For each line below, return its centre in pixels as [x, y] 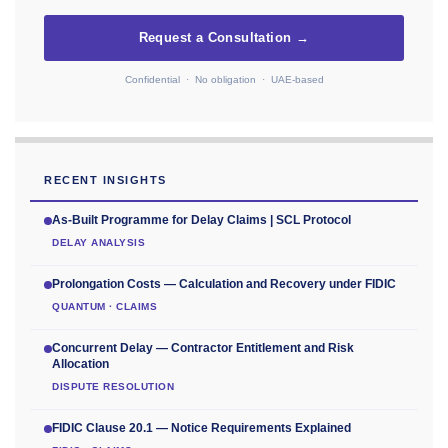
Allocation [80, 364]
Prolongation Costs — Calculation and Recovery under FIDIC [224, 284]
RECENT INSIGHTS [105, 180]
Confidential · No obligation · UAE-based [224, 80]
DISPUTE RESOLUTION [113, 387]
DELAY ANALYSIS [98, 243]
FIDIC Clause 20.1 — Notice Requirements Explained [201, 428]
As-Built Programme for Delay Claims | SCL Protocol [201, 220]
